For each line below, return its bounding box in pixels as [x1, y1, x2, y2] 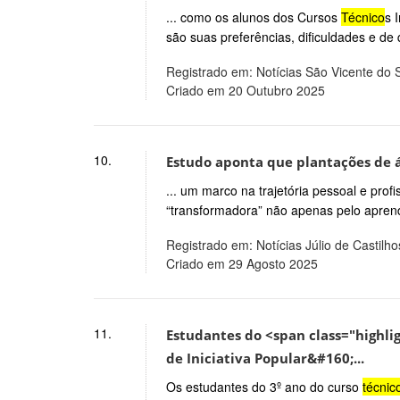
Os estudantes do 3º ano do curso [165, 377, 362, 396]
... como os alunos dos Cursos [165, 8, 341, 27]
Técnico [340, 8, 385, 27]
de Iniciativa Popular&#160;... [165, 348, 364, 368]
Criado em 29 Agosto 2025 [165, 254, 318, 272]
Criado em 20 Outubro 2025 [165, 81, 325, 100]
